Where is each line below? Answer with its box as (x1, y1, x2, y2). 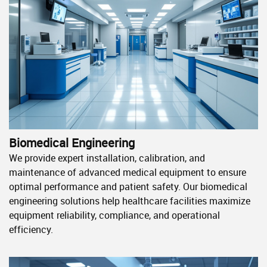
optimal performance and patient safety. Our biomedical (9, 179, 247, 193)
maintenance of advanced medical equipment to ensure (9, 165, 246, 179)
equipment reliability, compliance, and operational (9, 208, 220, 222)
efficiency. (9, 222, 53, 236)
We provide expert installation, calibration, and (9, 151, 205, 164)
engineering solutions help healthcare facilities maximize (9, 194, 250, 207)
